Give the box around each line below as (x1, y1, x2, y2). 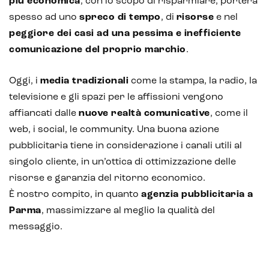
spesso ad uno (9, 12, 79, 22)
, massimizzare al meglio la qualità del (41, 205, 215, 216)
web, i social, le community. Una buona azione (9, 124, 219, 134)
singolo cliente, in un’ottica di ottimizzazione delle (9, 157, 236, 167)
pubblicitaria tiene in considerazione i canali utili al (9, 141, 242, 151)
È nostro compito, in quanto (9, 189, 141, 199)
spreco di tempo (79, 12, 161, 22)
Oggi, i (9, 76, 40, 86)
